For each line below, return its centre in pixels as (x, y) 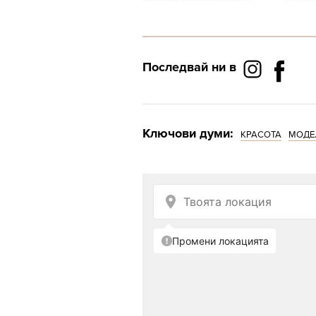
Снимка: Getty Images (190, 232)
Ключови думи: (188, 134)
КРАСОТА (261, 135)
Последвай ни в (189, 67)
